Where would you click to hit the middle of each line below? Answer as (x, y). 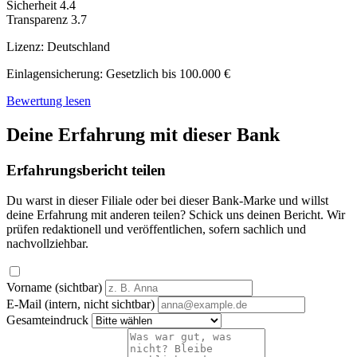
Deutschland (77, 46)
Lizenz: (25, 46)
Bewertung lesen (49, 100)
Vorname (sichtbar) (54, 288)
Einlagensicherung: (55, 73)
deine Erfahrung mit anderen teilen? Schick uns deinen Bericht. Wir (176, 215)
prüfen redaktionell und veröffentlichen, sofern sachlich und (156, 229)
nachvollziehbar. (47, 244)
